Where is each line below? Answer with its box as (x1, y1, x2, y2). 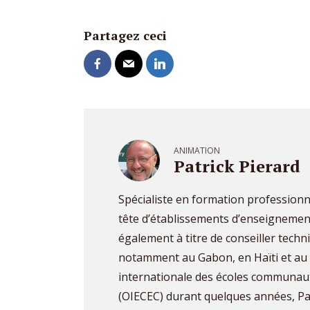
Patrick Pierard (174, 154, 300, 177)
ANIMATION (174, 144, 220, 156)
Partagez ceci (84, 26, 167, 44)
